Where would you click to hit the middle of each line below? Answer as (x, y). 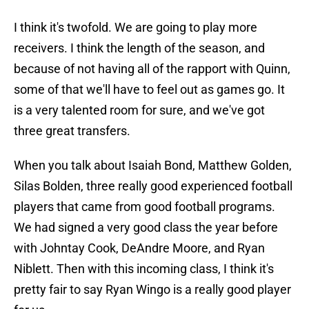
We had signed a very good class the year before (146, 228)
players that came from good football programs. (144, 207)
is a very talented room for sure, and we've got (139, 110)
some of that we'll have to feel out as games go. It (149, 90)
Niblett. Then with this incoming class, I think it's (144, 269)
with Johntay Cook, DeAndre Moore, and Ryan (139, 248)
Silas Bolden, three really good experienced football (153, 186)
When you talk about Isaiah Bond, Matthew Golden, (153, 166)
